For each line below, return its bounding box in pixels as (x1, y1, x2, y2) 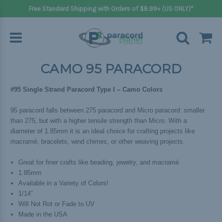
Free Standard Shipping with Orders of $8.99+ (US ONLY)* (29, 5, 193, 12)
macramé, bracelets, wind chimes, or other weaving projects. (10, 137, 185, 145)
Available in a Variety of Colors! (18, 179, 109, 187)
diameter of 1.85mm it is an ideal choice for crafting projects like (10, 127, 195, 135)
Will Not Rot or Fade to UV (18, 200, 95, 208)
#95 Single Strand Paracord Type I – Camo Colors (10, 85, 163, 93)
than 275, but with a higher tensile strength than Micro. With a (10, 116, 187, 124)
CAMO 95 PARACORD (41, 61, 181, 77)
